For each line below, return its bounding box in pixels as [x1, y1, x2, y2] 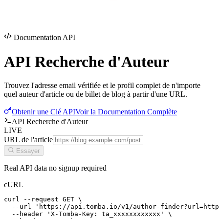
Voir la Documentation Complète [75, 107, 177, 116]
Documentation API [12, 33, 75, 42]
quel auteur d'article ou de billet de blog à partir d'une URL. [4, 89, 187, 98]
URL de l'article [4, 135, 53, 144]
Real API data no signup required [4, 164, 107, 173]
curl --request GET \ [4, 196, 82, 203]
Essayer [14, 147, 40, 155]
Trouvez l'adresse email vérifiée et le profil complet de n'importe [4, 81, 200, 89]
